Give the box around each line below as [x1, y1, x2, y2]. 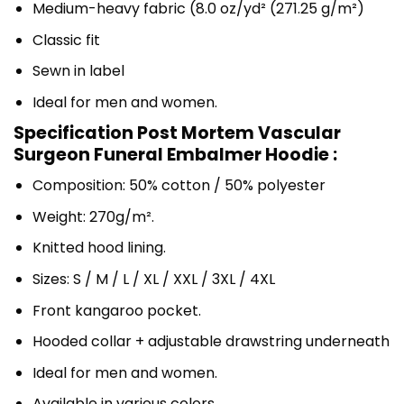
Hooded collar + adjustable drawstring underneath [32, 331, 390, 353]
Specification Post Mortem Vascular [14, 120, 341, 145]
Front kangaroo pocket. [32, 299, 201, 321]
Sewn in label [32, 60, 124, 82]
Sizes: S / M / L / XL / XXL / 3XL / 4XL [32, 268, 275, 289]
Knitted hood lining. [32, 237, 166, 259]
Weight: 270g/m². [32, 206, 154, 227]
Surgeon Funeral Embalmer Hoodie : [14, 142, 337, 167]
